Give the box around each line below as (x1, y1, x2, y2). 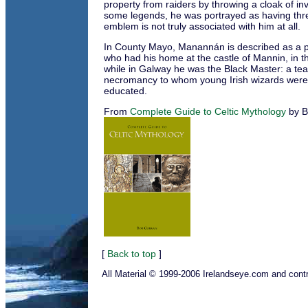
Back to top (107, 248, 156, 259)
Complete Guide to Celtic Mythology (130, 105, 286, 117)
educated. (104, 85, 147, 96)
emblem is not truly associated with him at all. (104, 20, 300, 32)
